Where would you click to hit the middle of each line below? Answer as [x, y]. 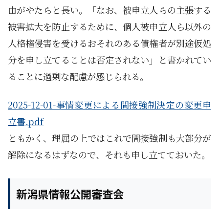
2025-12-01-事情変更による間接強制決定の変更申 [109, 105]
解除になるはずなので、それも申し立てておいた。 [109, 155]
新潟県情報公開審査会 [70, 193]
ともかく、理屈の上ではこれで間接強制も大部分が [109, 138]
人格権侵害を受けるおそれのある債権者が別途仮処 [109, 43]
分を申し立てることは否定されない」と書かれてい [109, 60]
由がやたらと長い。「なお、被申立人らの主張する [109, 10]
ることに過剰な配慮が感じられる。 [78, 77]
